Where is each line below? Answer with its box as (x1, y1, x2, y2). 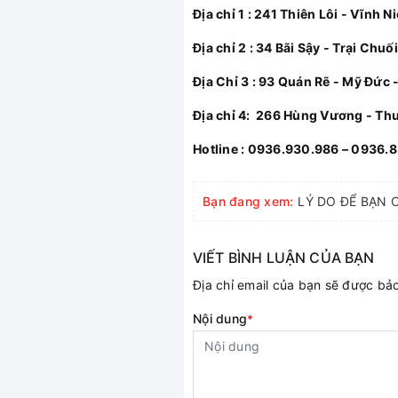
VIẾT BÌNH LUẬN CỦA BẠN (193, 248, 375, 267)
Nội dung (193, 310, 247, 326)
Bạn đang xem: (203, 193, 294, 209)
